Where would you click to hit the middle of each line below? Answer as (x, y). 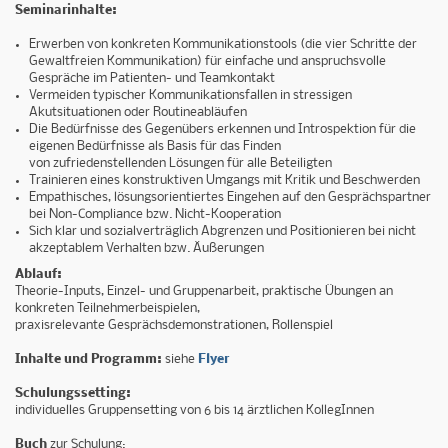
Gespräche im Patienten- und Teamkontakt (152, 79)
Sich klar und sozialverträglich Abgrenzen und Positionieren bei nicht (223, 232)
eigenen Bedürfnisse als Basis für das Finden (155, 147)
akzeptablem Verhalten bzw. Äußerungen (147, 249)
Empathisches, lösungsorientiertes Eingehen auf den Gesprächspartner (230, 198)
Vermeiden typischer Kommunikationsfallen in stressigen (191, 96)
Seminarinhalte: (66, 11)
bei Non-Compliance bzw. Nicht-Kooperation (155, 215)
